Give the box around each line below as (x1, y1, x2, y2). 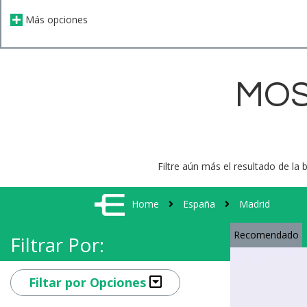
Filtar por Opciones (29, 274, 149, 291)
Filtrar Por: (10, 232, 104, 258)
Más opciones (22, 13, 88, 26)
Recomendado (234, 228, 299, 241)
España (182, 197, 215, 210)
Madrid (238, 197, 270, 210)
